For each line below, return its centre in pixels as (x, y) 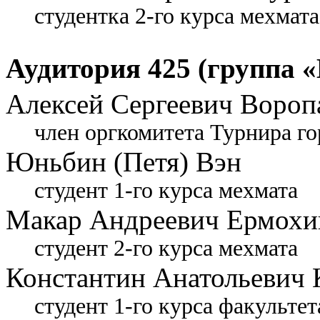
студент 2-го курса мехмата (166, 249)
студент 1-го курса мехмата (166, 191)
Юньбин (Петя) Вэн (124, 162)
